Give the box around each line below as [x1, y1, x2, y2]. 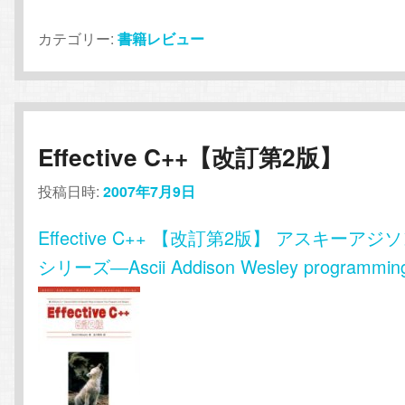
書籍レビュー [118, 28, 205, 50]
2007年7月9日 [103, 180, 196, 202]
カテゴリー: [38, 28, 115, 50]
